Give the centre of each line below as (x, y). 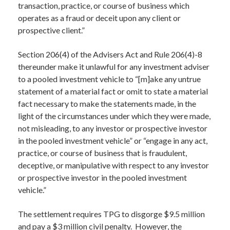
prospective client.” (51, 30)
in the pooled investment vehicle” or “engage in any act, (113, 140)
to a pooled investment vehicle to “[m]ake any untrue (109, 79)
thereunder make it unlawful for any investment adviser (114, 66)
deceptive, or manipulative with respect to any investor (113, 165)
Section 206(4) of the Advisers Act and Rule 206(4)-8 (110, 54)
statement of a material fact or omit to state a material (113, 91)
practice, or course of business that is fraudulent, (102, 153)
